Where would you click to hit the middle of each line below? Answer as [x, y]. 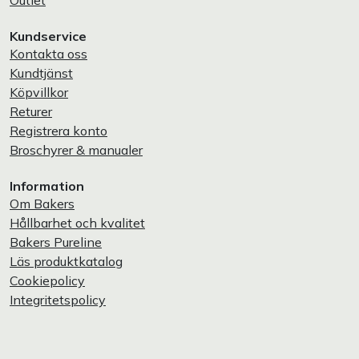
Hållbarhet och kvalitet [77, 223]
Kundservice [48, 36]
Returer [31, 111]
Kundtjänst [41, 73]
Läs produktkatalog [66, 261]
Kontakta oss [48, 54]
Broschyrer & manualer [76, 150]
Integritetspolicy [58, 300]
